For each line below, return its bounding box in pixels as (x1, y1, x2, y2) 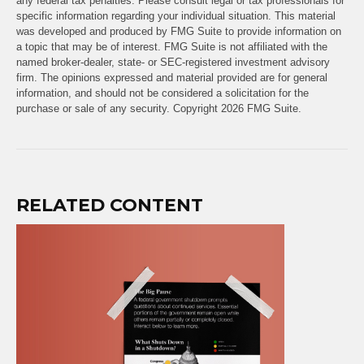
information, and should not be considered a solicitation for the (16, 86, 309, 99)
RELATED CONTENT (16, 193, 203, 216)
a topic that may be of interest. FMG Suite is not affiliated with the (16, 40, 327, 53)
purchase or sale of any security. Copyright (16, 102, 221, 115)
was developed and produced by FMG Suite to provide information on (16, 24, 341, 37)
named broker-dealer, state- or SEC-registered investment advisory (16, 55, 330, 68)
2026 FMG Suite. (221, 102, 301, 115)
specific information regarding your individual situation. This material (16, 9, 336, 22)
